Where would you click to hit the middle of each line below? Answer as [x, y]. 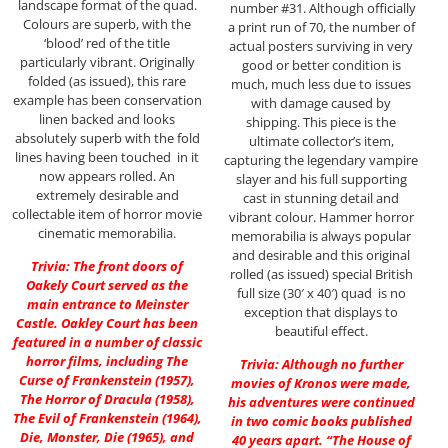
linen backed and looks [107, 118]
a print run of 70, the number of [321, 26]
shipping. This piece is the [321, 121]
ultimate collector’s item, [321, 140]
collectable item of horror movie [107, 213]
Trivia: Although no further [321, 364]
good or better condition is [321, 64]
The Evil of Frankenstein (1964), [107, 418]
